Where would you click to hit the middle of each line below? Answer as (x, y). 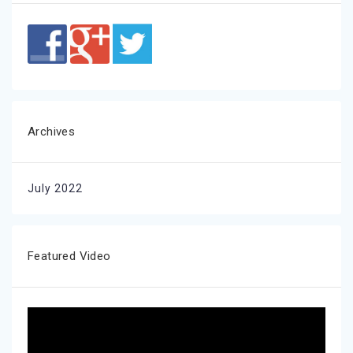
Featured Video (69, 256)
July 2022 (55, 188)
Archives (52, 131)
